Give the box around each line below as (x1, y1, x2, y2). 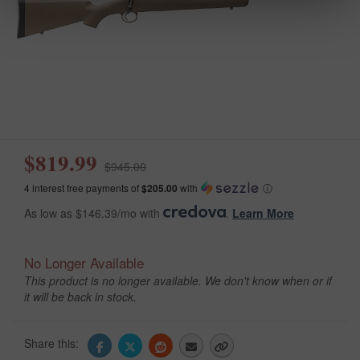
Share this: (24, 335, 82, 352)
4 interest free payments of (24, 180, 141, 194)
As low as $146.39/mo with (24, 204, 163, 221)
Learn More (232, 204, 294, 221)
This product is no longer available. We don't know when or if (24, 272, 332, 288)
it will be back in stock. (24, 288, 137, 305)
